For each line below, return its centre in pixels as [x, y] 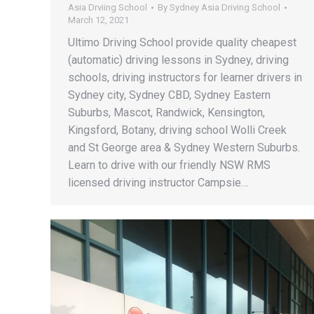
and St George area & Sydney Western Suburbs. [184, 147]
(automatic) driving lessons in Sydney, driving [178, 60]
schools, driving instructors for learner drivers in [185, 77]
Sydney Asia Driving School [225, 7]
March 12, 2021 [98, 20]
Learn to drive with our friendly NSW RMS [169, 165]
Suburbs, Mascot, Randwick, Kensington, [166, 112]
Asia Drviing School [108, 7]
